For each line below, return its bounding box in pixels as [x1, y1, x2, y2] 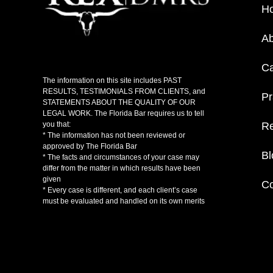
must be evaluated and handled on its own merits [43, 197, 205, 206]
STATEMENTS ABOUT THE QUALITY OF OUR [43, 98, 196, 107]
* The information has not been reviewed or [43, 131, 185, 140]
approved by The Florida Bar [43, 142, 137, 151]
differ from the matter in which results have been [43, 164, 200, 173]
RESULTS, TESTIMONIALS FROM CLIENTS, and [43, 87, 205, 96]
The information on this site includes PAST [43, 76, 182, 85]
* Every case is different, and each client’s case [43, 186, 197, 195]
